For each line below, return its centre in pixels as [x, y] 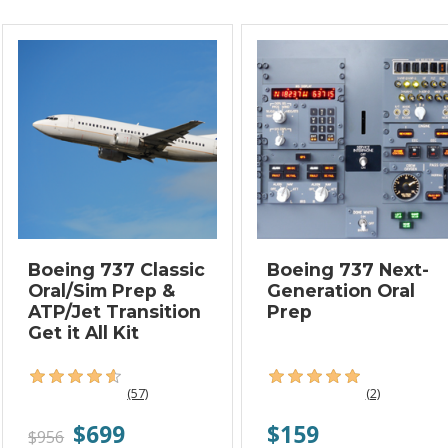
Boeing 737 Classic [117, 270]
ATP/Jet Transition [115, 312]
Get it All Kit [84, 333]
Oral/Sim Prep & [102, 291]
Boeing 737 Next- [347, 270]
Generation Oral [340, 291]
